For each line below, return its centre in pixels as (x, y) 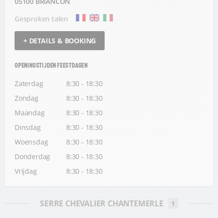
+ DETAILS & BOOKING (60, 40)
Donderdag (33, 156)
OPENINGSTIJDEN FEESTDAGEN (51, 65)
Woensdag (31, 142)
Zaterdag (29, 83)
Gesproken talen (41, 19)
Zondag (27, 98)
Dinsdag (28, 127)
